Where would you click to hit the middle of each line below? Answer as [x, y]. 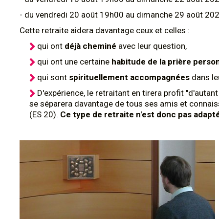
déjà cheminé [90, 46]
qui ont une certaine [73, 62]
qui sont [53, 77]
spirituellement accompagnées [129, 77]
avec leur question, [152, 46]
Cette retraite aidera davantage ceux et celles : [105, 30]
